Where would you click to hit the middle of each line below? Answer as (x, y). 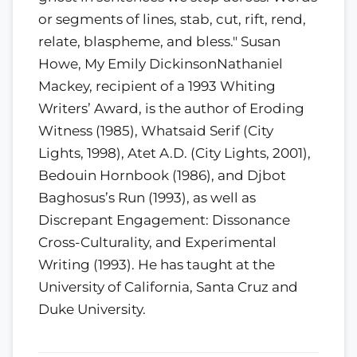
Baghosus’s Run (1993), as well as (147, 197)
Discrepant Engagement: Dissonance (164, 220)
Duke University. (92, 309)
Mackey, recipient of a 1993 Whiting (157, 86)
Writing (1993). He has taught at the (157, 264)
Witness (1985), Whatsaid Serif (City (156, 130)
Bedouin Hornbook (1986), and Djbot (162, 175)
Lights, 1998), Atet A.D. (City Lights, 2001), (175, 153)
